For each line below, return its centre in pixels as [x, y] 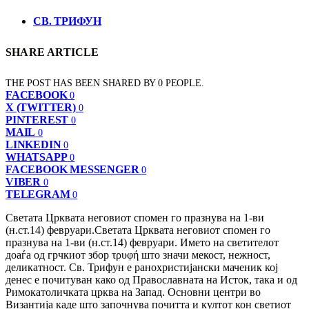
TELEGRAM [38, 194]
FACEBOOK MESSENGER [72, 169]
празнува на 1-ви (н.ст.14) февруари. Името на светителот [142, 242]
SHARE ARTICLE [52, 52]
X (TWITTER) [41, 107]
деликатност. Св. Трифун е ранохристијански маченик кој [142, 267]
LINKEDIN [33, 144]
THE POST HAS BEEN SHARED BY [82, 83]
